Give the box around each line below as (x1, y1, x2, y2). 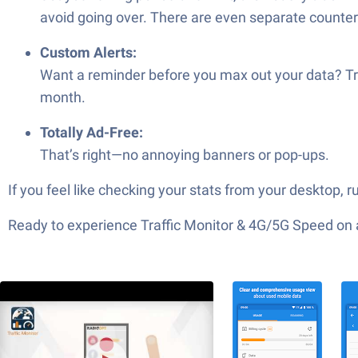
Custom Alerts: (40, 44, 137, 61)
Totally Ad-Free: (40, 124, 143, 141)
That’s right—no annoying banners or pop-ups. (40, 146, 329, 163)
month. (40, 89, 86, 105)
